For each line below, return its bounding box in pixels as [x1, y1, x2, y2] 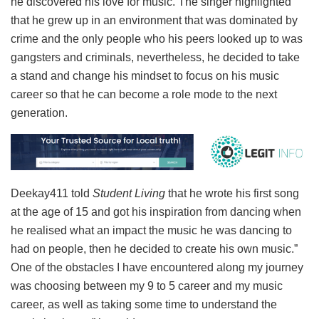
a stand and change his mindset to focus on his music [11, 69, 279, 82]
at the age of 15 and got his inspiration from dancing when [11, 206, 301, 219]
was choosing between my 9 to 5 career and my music [11, 280, 283, 293]
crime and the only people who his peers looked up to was [11, 32, 303, 45]
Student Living [93, 187, 165, 200]
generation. [11, 106, 68, 119]
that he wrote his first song [165, 187, 299, 200]
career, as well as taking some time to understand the [11, 298, 277, 311]
